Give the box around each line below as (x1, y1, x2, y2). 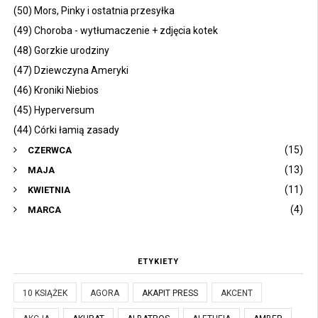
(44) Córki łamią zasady (13, 124, 119, 136)
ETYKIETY (138, 257, 179, 267)
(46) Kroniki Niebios (13, 84, 99, 97)
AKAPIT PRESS (142, 288, 198, 299)
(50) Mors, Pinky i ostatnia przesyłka (13, 5, 175, 17)
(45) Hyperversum (13, 104, 94, 116)
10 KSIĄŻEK (23, 288, 67, 299)
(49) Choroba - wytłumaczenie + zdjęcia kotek (13, 25, 218, 37)
